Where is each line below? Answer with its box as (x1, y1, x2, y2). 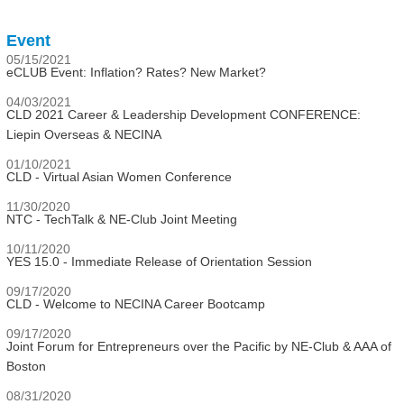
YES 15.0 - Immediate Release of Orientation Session (6, 254, 312, 269)
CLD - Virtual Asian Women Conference (6, 170, 232, 184)
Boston (6, 359, 46, 373)
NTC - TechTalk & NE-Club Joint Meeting (6, 212, 237, 226)
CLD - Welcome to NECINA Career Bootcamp (6, 297, 265, 311)
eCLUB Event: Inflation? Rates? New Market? (6, 65, 266, 79)
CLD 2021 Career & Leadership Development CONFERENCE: (6, 107, 361, 122)
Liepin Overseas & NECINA (6, 127, 161, 142)
